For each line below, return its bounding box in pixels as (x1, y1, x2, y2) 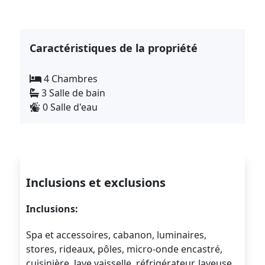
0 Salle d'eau (40, 100, 98, 114)
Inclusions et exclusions (26, 174, 166, 190)
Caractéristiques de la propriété (30, 40, 198, 55)
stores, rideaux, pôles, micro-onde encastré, (26, 242, 223, 256)
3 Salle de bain (39, 86, 106, 99)
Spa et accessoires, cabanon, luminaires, (26, 228, 207, 241)
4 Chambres (41, 72, 98, 85)
